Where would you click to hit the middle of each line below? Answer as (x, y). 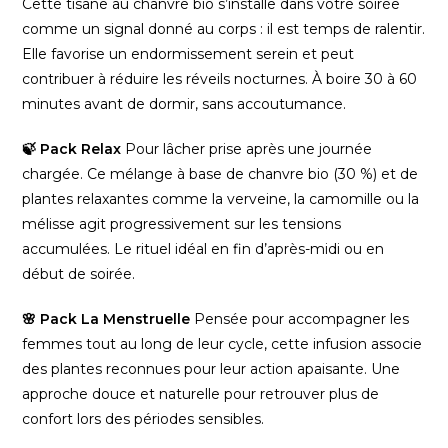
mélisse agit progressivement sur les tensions (182, 224)
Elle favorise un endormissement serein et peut (188, 54)
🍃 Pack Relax (72, 149)
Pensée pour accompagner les (300, 319)
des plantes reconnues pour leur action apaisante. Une (211, 369)
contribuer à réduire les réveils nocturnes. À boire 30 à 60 (220, 79)
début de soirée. (79, 274)
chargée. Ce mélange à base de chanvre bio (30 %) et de (220, 174)
